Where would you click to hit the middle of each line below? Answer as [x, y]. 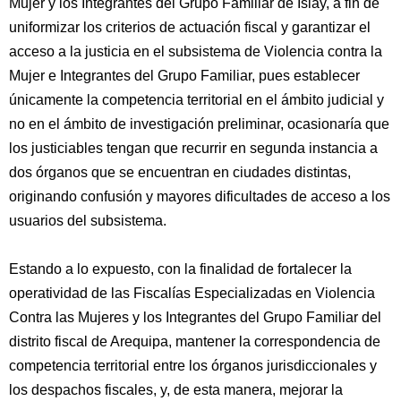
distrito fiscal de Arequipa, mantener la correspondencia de [195, 341]
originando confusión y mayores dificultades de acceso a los [200, 196]
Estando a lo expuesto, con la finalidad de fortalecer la [180, 269]
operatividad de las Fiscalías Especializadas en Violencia [192, 293]
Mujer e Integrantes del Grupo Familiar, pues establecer [184, 76]
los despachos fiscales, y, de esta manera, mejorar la [176, 390]
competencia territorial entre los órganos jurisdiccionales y [193, 366]
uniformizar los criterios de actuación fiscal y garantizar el [190, 27]
